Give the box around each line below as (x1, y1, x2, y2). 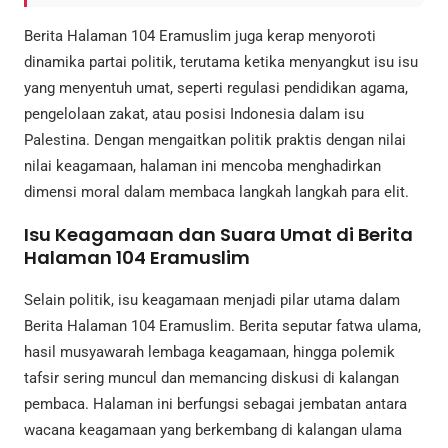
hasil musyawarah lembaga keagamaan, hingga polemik (24, 342, 395, 361)
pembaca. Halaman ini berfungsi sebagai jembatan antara (24, 394, 407, 413)
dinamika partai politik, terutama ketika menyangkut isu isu (24, 52, 418, 71)
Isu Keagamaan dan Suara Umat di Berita (24, 221, 413, 247)
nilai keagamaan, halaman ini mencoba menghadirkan (24, 156, 381, 175)
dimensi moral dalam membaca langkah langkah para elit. (24, 182, 409, 201)
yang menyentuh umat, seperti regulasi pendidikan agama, (24, 78, 408, 97)
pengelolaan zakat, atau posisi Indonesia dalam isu (24, 104, 364, 123)
